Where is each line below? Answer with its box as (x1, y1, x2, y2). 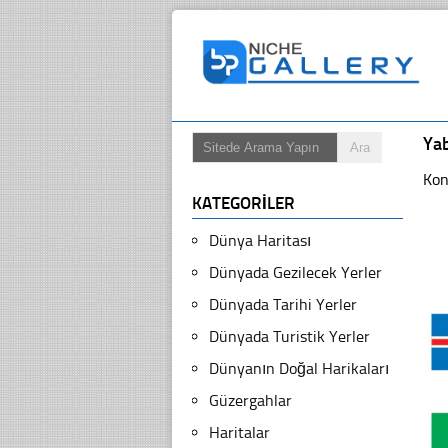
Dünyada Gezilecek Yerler (209, 263, 382, 282)
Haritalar (209, 423, 270, 442)
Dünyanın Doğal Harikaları (209, 359, 389, 378)
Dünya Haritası (209, 231, 311, 250)
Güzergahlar (209, 391, 292, 410)
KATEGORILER (192, 193, 295, 213)
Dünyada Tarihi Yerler (209, 295, 357, 314)
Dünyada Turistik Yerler (209, 327, 370, 346)
